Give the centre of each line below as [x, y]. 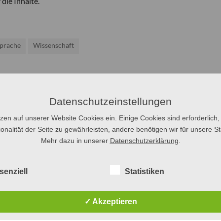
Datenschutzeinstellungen [110, 101]
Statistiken [144, 171]
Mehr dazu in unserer [75, 141]
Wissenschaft [54, 45]
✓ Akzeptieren [110, 202]
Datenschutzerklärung [144, 141]
